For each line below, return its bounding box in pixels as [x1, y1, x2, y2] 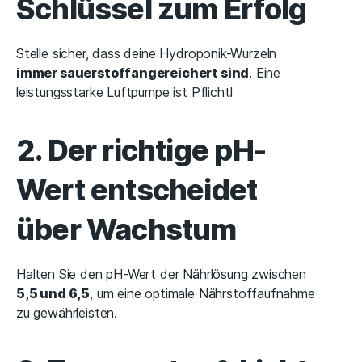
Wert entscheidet [16, 172, 258, 208]
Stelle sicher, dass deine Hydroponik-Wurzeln [16, 45, 277, 62]
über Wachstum [16, 212, 237, 248]
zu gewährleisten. [16, 305, 118, 322]
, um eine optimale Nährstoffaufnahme [90, 285, 315, 302]
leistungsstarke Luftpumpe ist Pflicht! [16, 84, 234, 101]
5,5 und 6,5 [16, 285, 90, 302]
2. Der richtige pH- [16, 133, 266, 169]
